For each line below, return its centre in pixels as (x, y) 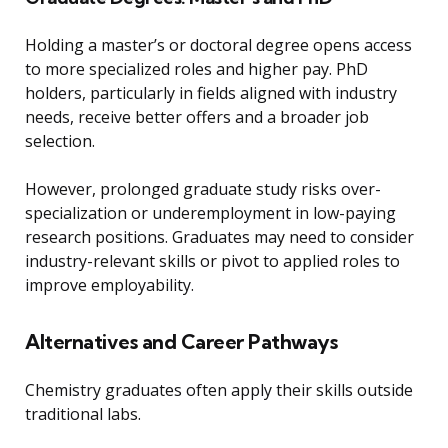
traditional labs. (83, 413)
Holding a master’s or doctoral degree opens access (218, 44)
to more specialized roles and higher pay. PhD (196, 68)
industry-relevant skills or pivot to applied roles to (212, 260)
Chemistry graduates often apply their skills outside (219, 389)
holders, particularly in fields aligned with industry (211, 92)
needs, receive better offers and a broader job (197, 116)
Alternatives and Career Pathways (181, 341)
